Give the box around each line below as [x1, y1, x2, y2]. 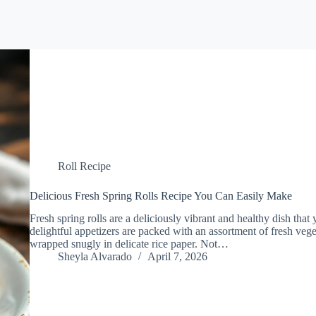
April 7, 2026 [147, 250, 207, 263]
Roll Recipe [57, 159, 111, 172]
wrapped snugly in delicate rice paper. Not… [29, 238, 229, 250]
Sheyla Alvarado [57, 250, 132, 263]
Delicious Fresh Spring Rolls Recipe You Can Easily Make [29, 189, 292, 202]
